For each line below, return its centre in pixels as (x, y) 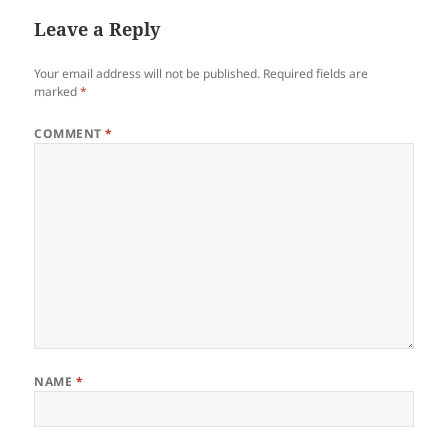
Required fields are (316, 73)
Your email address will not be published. (147, 73)
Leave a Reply (97, 28)
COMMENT (70, 133)
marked (57, 91)
